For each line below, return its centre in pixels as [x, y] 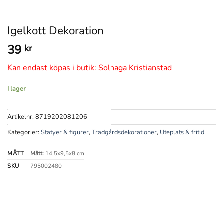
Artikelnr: [21, 117]
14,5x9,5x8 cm [64, 154]
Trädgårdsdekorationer [124, 133]
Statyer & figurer [65, 133]
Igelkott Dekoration [56, 31]
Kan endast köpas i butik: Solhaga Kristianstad [90, 68]
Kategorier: [24, 133]
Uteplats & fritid [182, 133]
